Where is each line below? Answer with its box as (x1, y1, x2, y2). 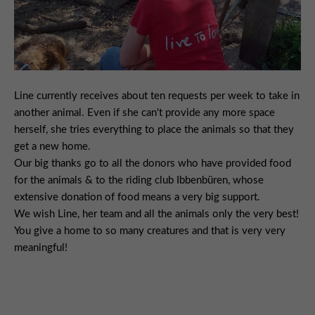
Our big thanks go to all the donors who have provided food (14, 158, 291, 169)
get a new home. (14, 141, 91, 153)
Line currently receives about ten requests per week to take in (14, 91, 300, 102)
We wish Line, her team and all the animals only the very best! (14, 209, 299, 220)
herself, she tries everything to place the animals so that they (14, 124, 294, 136)
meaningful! (14, 243, 67, 254)
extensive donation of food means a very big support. (14, 192, 260, 203)
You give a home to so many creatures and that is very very (14, 226, 285, 237)
